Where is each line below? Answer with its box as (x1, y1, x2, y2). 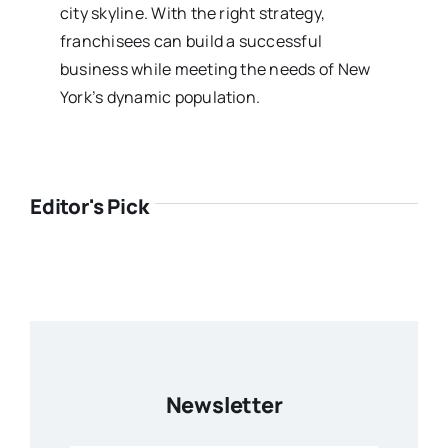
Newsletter (165, 389, 283, 420)
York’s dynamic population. (59, 85, 261, 108)
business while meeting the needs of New (59, 57, 371, 80)
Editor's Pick (29, 191, 149, 220)
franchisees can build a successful (59, 29, 323, 52)
